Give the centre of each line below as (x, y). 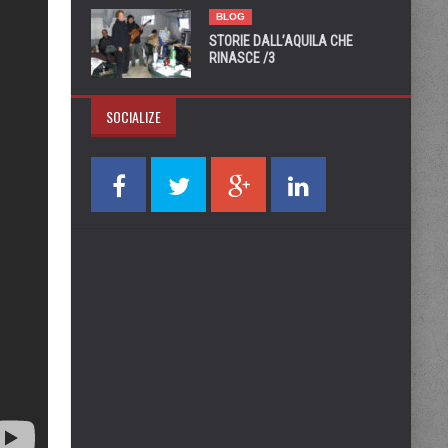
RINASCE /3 (242, 58)
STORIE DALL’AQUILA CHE (281, 41)
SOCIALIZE (133, 116)
